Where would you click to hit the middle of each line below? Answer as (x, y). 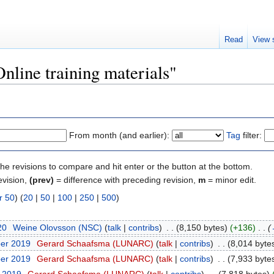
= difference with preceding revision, (126, 180)
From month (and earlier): (119, 135)
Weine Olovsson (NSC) (57, 228)
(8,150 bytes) (202, 228)
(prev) (42, 180)
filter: (251, 135)
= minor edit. (231, 180)
